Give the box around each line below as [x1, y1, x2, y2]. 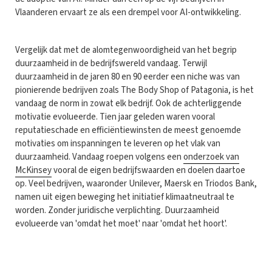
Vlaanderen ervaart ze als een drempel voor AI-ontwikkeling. [15, 5, 241, 19]
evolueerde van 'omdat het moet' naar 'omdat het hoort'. [15, 217, 227, 230]
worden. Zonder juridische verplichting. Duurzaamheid [15, 203, 219, 217]
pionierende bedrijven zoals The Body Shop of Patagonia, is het [15, 83, 254, 97]
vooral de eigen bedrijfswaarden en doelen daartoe [52, 163, 245, 177]
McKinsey [15, 163, 52, 177]
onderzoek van [183, 150, 239, 163]
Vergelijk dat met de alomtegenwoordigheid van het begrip [15, 43, 237, 56]
